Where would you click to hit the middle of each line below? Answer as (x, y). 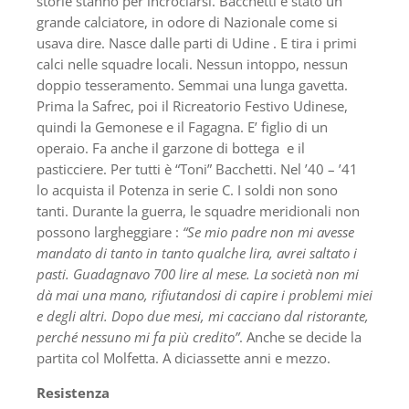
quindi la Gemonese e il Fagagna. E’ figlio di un (182, 126)
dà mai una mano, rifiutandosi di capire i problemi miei (204, 294)
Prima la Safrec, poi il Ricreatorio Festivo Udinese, (192, 105)
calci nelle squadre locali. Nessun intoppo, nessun (192, 63)
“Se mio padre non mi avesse (268, 231)
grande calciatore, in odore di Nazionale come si (187, 21)
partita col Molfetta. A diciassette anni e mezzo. (184, 357)
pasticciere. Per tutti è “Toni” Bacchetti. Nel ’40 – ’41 (197, 168)
